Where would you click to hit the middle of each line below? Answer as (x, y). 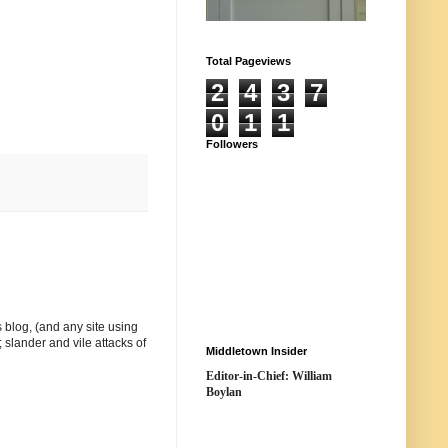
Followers (232, 144)
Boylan (224, 392)
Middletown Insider (256, 351)
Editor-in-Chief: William (269, 376)
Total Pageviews (248, 61)
